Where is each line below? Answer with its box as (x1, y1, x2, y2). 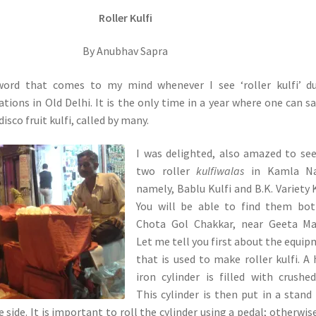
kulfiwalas (196, 164, 245, 178)
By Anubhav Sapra (83, 44, 169, 59)
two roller (136, 164, 197, 178)
